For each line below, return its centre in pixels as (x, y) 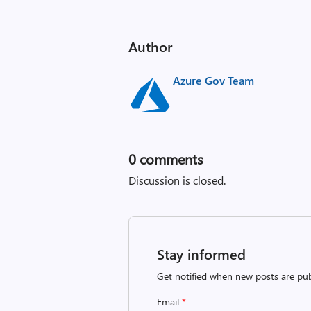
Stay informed (202, 254)
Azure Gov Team (214, 80)
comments (170, 159)
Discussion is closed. (177, 180)
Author (151, 46)
